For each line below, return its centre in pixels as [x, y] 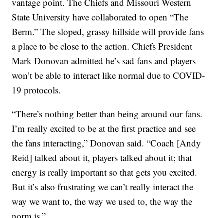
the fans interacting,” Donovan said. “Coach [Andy [107, 143]
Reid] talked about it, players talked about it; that [102, 157]
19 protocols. [36, 90]
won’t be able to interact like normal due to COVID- [109, 75]
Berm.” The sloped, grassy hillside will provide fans [108, 31]
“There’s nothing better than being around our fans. [107, 113]
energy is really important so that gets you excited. [105, 172]
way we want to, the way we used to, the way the [102, 201]
